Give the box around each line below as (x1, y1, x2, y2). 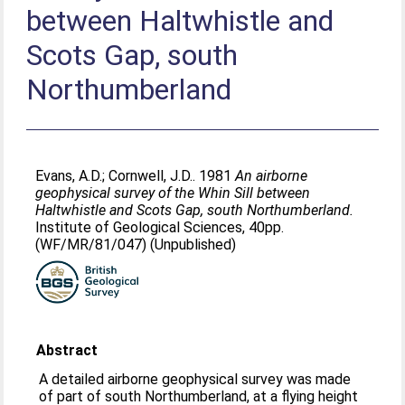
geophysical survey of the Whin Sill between (35, 184, 311, 202)
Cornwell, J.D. (108, 167, 193, 184)
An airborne (235, 167, 308, 184)
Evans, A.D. (35, 167, 103, 184)
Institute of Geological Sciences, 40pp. (35, 219, 285, 236)
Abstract (36, 342, 99, 359)
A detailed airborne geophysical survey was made (39, 371, 352, 388)
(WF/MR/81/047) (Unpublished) (35, 236, 237, 253)
